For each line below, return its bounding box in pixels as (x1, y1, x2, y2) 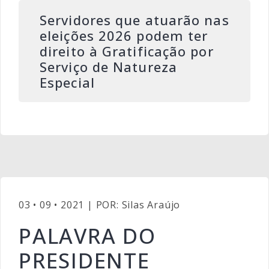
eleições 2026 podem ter (40, 26, 208, 44)
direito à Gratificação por (40, 42, 214, 60)
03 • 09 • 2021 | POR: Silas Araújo (19, 198, 181, 211)
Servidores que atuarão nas (40, 11, 229, 29)
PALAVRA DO (19, 222, 156, 250)
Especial (40, 73, 95, 91)
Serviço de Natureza (40, 58, 177, 76)
